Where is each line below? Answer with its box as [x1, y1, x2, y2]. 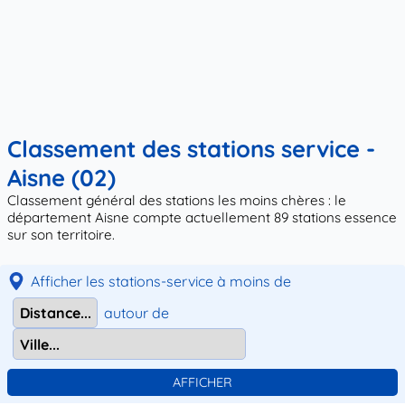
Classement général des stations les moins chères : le [7, 191, 346, 209]
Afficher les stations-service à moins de [31, 271, 291, 290]
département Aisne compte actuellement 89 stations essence [7, 208, 397, 226]
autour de [103, 303, 169, 322]
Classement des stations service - [7, 133, 375, 163]
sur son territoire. [7, 225, 115, 243]
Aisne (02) [7, 162, 116, 192]
